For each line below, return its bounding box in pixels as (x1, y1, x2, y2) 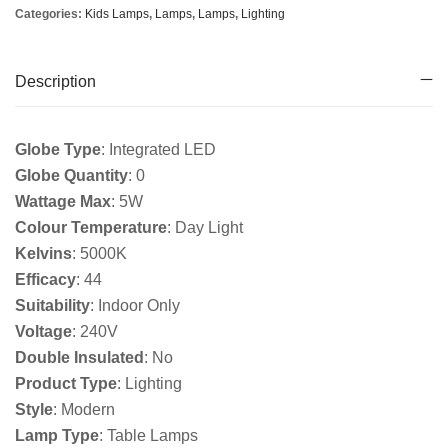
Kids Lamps (85, 7, 149, 22)
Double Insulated (15, 349, 144, 367)
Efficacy (15, 271, 76, 289)
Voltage (15, 323, 72, 341)
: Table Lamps (99, 427, 198, 445)
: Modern (53, 401, 115, 419)
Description (15, 73, 96, 91)
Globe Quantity (15, 167, 128, 185)
